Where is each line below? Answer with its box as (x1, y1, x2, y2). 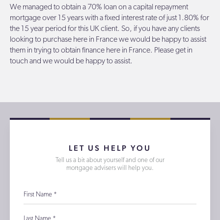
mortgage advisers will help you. (66, 165, 154, 171)
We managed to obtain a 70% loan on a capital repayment (10, 3, 188, 11)
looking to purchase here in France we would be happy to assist (10, 35, 206, 44)
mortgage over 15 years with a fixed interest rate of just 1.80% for (10, 14, 209, 22)
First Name (24, 192, 54, 198)
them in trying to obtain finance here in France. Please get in (10, 46, 192, 55)
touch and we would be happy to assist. (10, 57, 133, 65)
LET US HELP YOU (69, 143, 151, 153)
